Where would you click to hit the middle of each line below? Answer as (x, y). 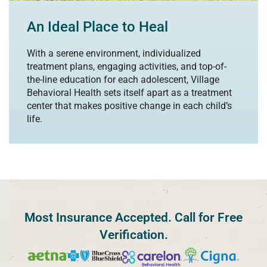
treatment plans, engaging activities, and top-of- (127, 66)
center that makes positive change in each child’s (129, 105)
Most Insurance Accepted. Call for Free (133, 217)
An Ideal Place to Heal (97, 27)
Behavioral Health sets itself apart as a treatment (129, 92)
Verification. (133, 235)
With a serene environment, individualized (114, 53)
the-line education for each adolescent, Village (123, 79)
